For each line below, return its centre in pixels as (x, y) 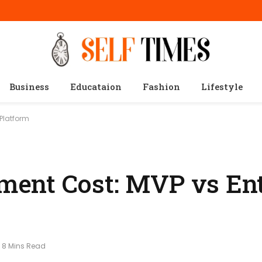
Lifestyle (222, 87)
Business (29, 87)
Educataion (96, 87)
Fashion (161, 87)
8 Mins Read (24, 246)
